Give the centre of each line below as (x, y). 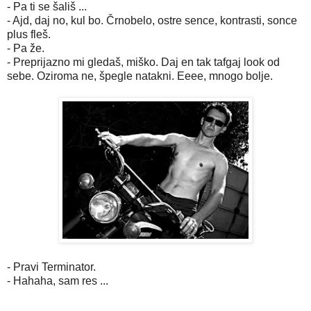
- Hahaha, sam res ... (58, 280)
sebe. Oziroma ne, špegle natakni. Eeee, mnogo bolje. (140, 76)
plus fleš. (29, 34)
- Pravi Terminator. (51, 267)
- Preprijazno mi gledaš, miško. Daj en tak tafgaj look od (143, 62)
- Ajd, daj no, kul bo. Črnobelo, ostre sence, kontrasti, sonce (152, 20)
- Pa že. (26, 48)
